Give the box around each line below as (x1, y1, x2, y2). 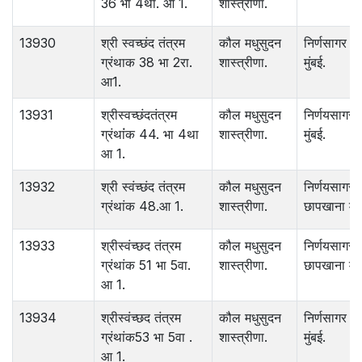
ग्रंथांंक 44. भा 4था (101, 126, 199, 143)
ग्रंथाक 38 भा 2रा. (101, 54, 192, 71)
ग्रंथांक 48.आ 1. (101, 198, 183, 215)
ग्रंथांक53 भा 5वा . (101, 329, 192, 346)
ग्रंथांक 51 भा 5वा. (101, 257, 191, 274)
